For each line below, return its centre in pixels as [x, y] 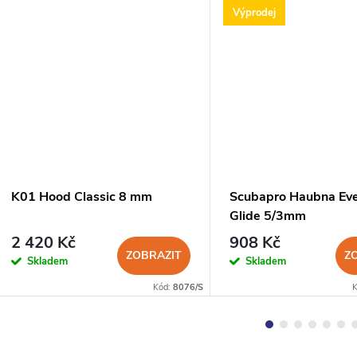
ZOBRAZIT [154, 255]
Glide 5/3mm [268, 216]
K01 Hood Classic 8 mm [82, 197]
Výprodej [254, 12]
